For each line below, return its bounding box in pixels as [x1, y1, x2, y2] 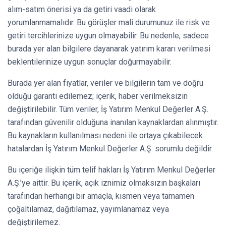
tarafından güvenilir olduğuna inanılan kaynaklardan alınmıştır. [8, 117, 218, 127]
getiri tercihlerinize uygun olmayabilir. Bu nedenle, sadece [8, 30, 209, 40]
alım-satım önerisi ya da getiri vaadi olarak [8, 4, 156, 14]
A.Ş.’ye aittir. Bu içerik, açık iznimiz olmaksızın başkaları [8, 178, 200, 188]
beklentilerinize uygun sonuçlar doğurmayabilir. [8, 56, 172, 67]
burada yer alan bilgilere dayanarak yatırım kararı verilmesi [8, 43, 210, 53]
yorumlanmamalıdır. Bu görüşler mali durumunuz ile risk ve [8, 17, 210, 27]
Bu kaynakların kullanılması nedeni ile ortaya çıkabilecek [8, 130, 203, 140]
